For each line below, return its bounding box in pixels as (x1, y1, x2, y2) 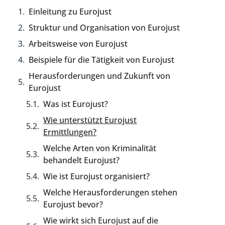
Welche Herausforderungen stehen (43, 187, 178, 198)
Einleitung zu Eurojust (29, 6, 112, 17)
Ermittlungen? (43, 127, 97, 138)
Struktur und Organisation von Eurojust (29, 22, 180, 33)
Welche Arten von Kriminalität (43, 143, 157, 154)
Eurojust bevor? (43, 199, 103, 210)
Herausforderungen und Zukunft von (29, 70, 171, 81)
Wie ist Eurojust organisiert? (43, 171, 150, 182)
